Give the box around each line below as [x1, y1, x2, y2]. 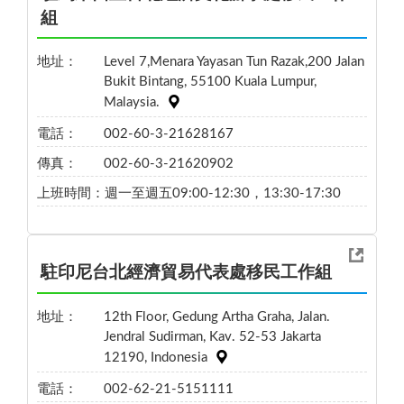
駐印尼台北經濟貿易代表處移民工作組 [41, 264, 332, 282]
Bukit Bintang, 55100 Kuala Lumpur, [103, 75, 317, 89]
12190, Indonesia [103, 351, 207, 365]
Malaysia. [103, 96, 160, 110]
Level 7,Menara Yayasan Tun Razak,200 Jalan [103, 55, 364, 69]
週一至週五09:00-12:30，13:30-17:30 [105, 187, 341, 201]
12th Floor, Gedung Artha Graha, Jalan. [103, 309, 330, 324]
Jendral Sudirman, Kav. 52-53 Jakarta [103, 329, 321, 344]
